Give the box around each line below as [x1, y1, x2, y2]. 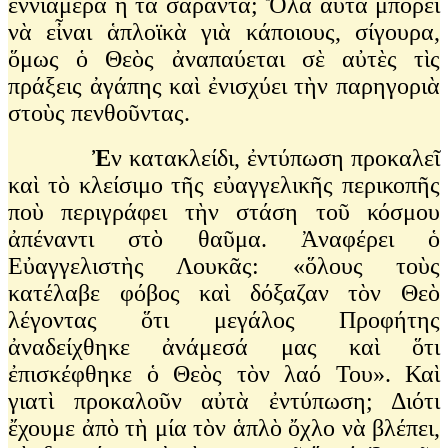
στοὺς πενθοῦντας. [8, 99, 196, 126]
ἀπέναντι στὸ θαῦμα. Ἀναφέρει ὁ [8, 225, 440, 252]
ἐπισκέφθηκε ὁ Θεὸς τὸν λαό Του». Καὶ [8, 360, 440, 387]
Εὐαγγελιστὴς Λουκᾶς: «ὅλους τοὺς [8, 252, 440, 279]
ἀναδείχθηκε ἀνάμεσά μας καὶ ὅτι [8, 333, 440, 360]
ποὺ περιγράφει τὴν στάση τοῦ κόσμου [8, 198, 440, 225]
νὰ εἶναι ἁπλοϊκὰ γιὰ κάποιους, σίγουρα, [8, 18, 440, 45]
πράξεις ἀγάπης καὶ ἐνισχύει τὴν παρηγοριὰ [8, 72, 440, 99]
